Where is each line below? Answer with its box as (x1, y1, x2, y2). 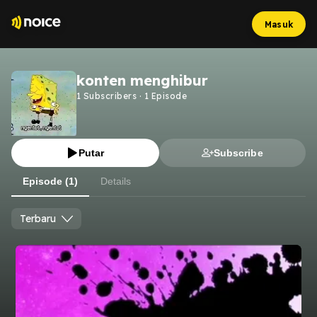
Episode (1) (23, 175, 78, 187)
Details (100, 175, 131, 187)
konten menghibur (76, 71, 208, 89)
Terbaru (20, 212, 56, 225)
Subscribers (81, 91, 137, 101)
